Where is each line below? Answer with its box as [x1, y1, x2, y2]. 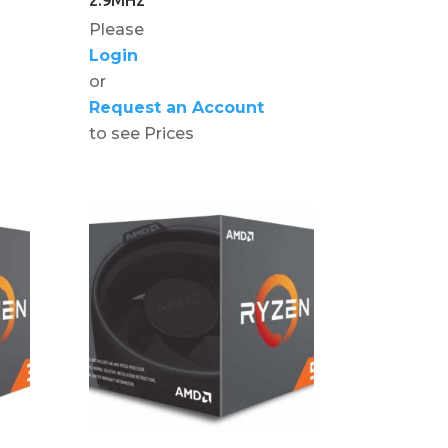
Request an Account [89, 97, 265, 117]
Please [89, 19, 145, 39]
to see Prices [89, 123, 195, 143]
